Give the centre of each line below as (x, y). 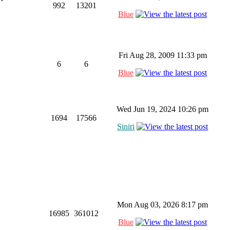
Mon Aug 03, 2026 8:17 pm (162, 205)
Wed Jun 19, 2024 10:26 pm (162, 109)
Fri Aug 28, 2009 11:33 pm (162, 55)
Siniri (126, 127)
